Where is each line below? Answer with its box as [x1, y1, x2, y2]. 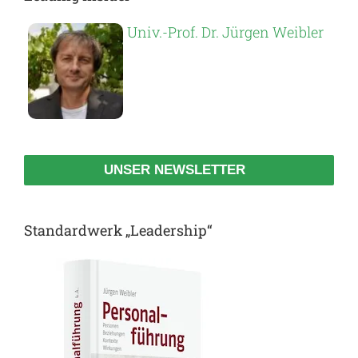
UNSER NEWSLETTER [103, 162, 245, 178]
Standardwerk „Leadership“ [24, 221, 213, 241]
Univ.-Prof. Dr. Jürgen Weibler [127, 22, 324, 42]
